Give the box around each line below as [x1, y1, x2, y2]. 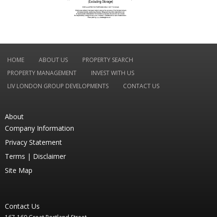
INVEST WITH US [91, 69, 134, 77]
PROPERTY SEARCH [82, 56, 133, 64]
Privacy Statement [5, 138, 62, 147]
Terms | [5, 152, 33, 161]
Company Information [5, 124, 74, 133]
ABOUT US [39, 56, 68, 64]
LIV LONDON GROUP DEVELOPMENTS [7, 82, 108, 91]
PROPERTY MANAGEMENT [7, 69, 77, 77]
